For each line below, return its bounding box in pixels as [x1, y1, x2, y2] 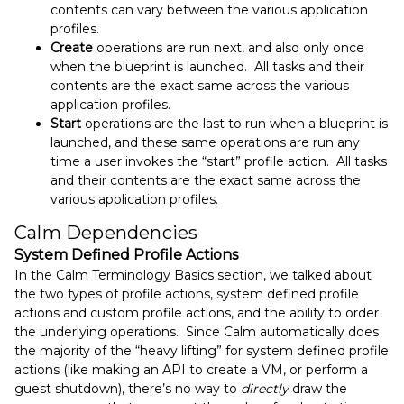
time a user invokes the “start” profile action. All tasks [50, 152, 387, 170]
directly [241, 380, 289, 397]
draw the [289, 380, 347, 397]
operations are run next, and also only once [93, 39, 364, 56]
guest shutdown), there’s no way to [14, 380, 241, 397]
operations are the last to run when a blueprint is [81, 115, 388, 132]
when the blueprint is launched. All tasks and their [50, 58, 364, 75]
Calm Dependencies [14, 221, 198, 243]
